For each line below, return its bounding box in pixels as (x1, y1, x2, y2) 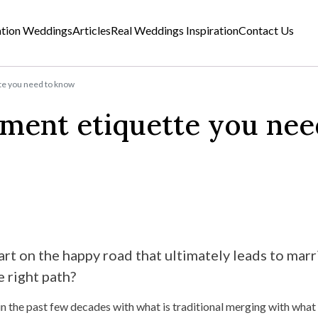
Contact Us (238, 23, 295, 37)
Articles (72, 23, 111, 37)
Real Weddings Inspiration (111, 23, 239, 37)
